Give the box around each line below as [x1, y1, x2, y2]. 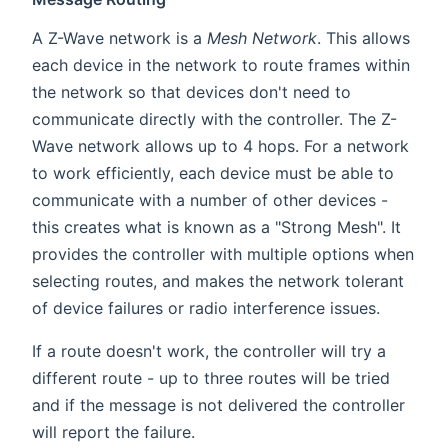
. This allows [317, 27, 410, 48]
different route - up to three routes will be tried [32, 367, 390, 388]
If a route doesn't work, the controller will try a [32, 340, 386, 361]
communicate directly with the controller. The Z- [32, 108, 397, 129]
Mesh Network [207, 27, 317, 48]
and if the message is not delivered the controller [32, 394, 405, 415]
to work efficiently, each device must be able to [32, 162, 394, 183]
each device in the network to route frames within [32, 54, 410, 75]
